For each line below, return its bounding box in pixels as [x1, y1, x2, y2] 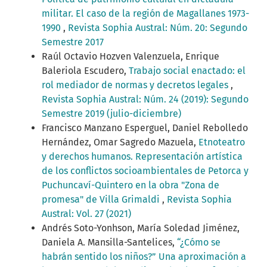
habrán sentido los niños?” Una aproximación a [42, 251, 246, 263]
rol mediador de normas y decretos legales [42, 79, 231, 91]
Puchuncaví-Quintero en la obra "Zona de [42, 179, 219, 191]
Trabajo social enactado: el [129, 65, 246, 77]
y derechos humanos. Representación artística [42, 151, 243, 163]
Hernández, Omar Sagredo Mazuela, [42, 136, 198, 148]
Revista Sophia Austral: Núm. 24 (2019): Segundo [42, 94, 249, 105]
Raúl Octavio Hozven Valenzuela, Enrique [42, 51, 219, 63]
